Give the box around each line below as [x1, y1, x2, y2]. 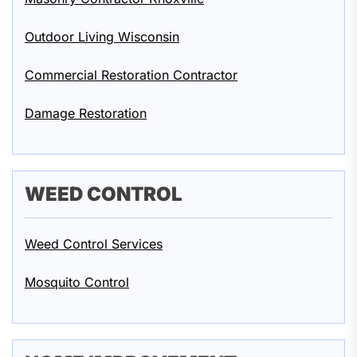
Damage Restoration [25, 105, 147, 122]
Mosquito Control [25, 274, 129, 291]
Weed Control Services [25, 236, 163, 253]
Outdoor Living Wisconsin [25, 29, 179, 45]
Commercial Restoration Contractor [25, 67, 237, 84]
